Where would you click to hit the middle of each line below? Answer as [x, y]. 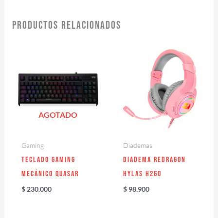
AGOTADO [58, 115]
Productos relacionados [66, 25]
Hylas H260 [143, 174]
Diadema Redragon [155, 160]
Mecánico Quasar [50, 174]
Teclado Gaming [48, 160]
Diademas [138, 145]
